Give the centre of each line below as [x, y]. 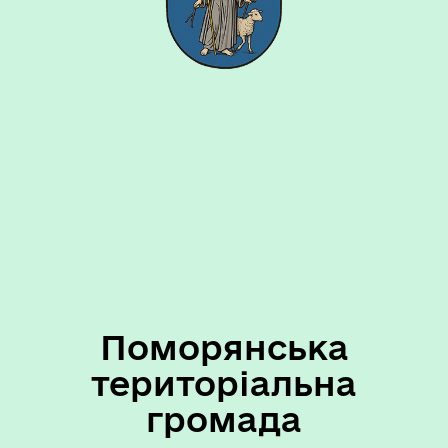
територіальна [224, 382]
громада [224, 418]
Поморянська [224, 346]
